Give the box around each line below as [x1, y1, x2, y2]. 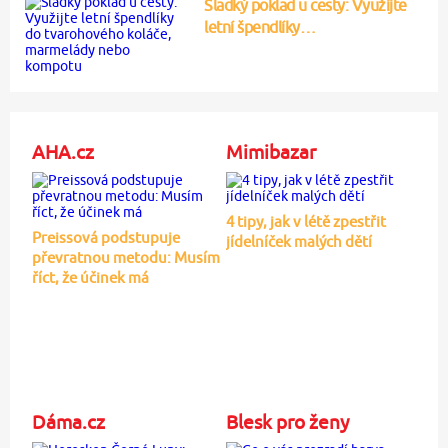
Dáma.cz [31, 411, 105, 434]
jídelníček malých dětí [225, 233, 372, 251]
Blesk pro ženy [225, 411, 349, 434]
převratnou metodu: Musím [31, 249, 220, 267]
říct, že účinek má [31, 269, 149, 287]
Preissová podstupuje [31, 229, 180, 247]
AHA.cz [31, 141, 94, 164]
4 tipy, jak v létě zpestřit [225, 213, 386, 231]
